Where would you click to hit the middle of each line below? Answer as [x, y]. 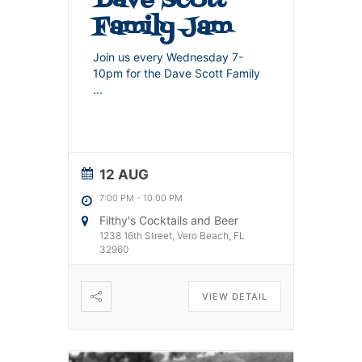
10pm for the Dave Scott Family [177, 73]
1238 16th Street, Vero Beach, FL [172, 235]
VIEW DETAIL [235, 296]
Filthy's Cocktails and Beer [169, 220]
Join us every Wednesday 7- [168, 57]
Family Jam [162, 27]
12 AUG [124, 174]
